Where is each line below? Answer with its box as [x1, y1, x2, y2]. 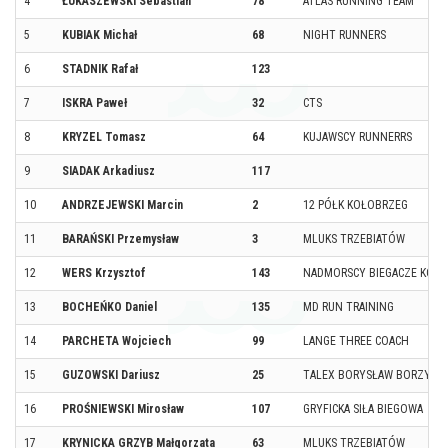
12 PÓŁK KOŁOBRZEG [303, 197, 408, 212]
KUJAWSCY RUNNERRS [303, 129, 412, 144]
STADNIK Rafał [62, 61, 138, 76]
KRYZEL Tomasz [62, 129, 146, 144]
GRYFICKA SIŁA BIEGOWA [303, 401, 423, 416]
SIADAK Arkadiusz [62, 163, 155, 178]
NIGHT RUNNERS [303, 27, 386, 42]
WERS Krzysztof [62, 265, 146, 280]
